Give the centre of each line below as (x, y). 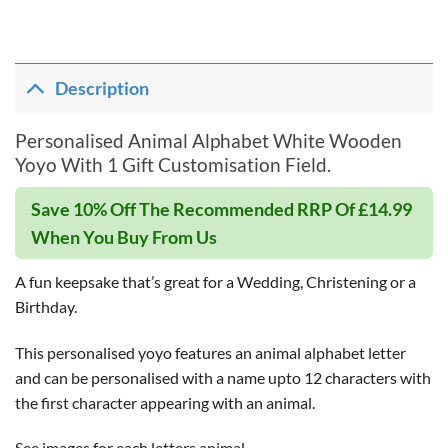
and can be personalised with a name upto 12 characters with (223, 377)
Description (102, 88)
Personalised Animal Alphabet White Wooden (208, 141)
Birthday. (46, 306)
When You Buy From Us (124, 236)
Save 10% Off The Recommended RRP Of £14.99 (221, 208)
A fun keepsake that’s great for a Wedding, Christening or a (215, 281)
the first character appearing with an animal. (165, 402)
